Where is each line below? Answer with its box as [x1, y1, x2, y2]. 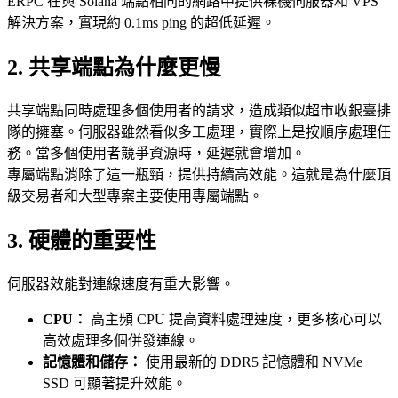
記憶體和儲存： [43, 354, 142, 370]
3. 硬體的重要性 [7, 228, 156, 252]
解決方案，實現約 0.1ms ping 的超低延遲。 [7, 15, 275, 31]
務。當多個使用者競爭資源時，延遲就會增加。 [7, 145, 306, 161]
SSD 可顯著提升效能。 [43, 375, 187, 391]
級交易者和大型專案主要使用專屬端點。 [7, 187, 263, 203]
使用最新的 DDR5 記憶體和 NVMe [142, 354, 362, 370]
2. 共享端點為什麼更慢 [7, 56, 220, 80]
